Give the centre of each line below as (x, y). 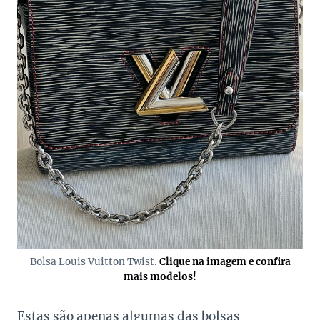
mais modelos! (160, 277)
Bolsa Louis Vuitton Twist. (94, 262)
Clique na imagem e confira (225, 262)
